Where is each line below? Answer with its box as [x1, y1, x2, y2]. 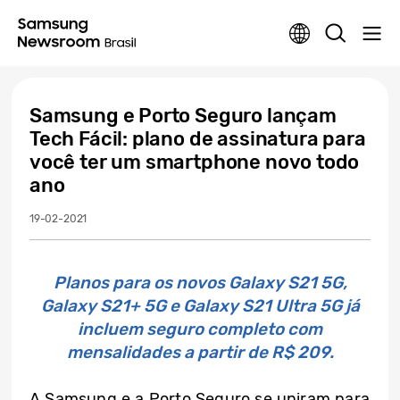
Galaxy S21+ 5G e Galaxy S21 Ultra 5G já [40, 296, 360, 316]
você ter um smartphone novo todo [29, 150, 360, 174]
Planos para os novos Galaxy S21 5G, [53, 272, 347, 293]
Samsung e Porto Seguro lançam [29, 104, 337, 128]
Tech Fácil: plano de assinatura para [29, 127, 366, 151]
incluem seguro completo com [78, 319, 322, 339]
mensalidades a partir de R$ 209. [66, 342, 334, 362]
